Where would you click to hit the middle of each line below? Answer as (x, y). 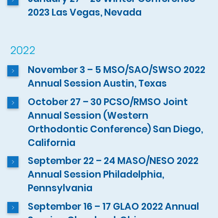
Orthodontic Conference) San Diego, (116, 129)
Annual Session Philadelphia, (96, 175)
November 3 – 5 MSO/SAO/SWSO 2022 (117, 70)
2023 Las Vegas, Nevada (85, 13)
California (52, 143)
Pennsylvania (60, 188)
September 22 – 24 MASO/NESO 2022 (113, 161)
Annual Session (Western (88, 115)
